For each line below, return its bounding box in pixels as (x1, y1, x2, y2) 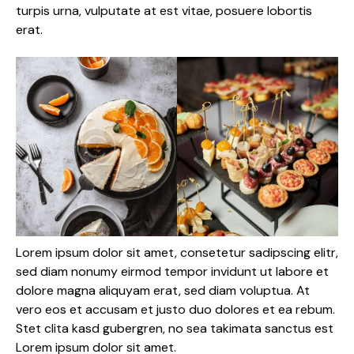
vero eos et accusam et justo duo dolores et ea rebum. (16, 301, 335, 318)
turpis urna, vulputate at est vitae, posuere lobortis (16, 2, 312, 19)
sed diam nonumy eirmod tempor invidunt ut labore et (16, 263, 329, 281)
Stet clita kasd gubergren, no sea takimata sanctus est (16, 320, 333, 337)
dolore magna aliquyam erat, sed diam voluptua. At (16, 282, 310, 299)
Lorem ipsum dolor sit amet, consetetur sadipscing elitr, (16, 244, 338, 262)
